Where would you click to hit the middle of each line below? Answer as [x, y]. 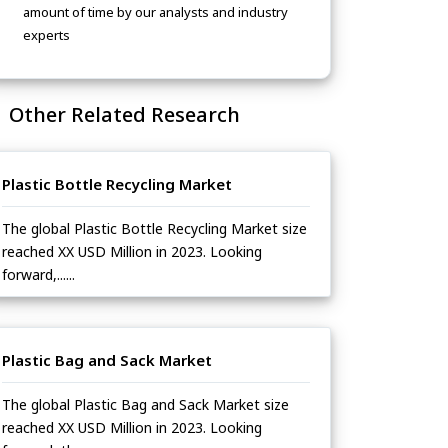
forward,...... [38, 275]
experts [46, 35]
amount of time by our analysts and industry [155, 12]
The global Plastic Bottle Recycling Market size [154, 229]
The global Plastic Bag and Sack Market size [145, 405]
